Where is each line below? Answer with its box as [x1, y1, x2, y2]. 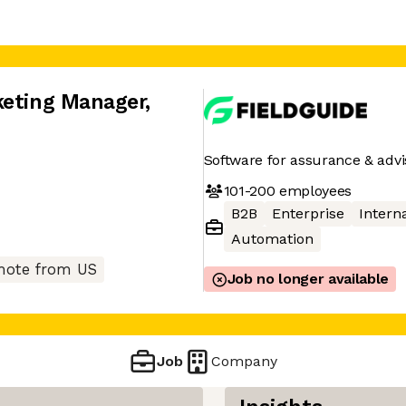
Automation [230, 230, 314, 247]
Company [211, 352, 278, 370]
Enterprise [271, 205, 344, 222]
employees [275, 181, 353, 199]
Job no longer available [227, 270, 390, 287]
